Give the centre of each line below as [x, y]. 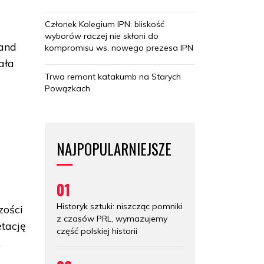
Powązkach [67, 88]
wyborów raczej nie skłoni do [102, 36]
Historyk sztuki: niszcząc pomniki [120, 206]
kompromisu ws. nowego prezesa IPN [119, 47]
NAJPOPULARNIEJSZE [114, 148]
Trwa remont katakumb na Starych [113, 76]
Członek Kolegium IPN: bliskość [105, 24]
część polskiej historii [97, 231]
